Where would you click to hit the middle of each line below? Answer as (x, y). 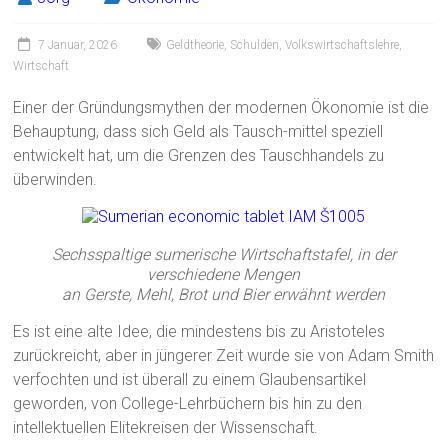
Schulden (255, 45)
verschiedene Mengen (224, 275)
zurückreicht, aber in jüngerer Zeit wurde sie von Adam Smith (224, 356)
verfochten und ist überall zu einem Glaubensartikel (190, 380)
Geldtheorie (195, 45)
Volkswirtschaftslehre (342, 45)
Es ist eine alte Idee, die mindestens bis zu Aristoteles (199, 332)
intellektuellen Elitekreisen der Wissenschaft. (166, 428)
